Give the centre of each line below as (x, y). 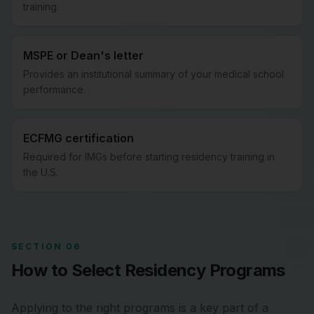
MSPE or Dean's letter (83, 55)
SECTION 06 (46, 246)
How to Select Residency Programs (148, 270)
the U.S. (41, 172)
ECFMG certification (78, 138)
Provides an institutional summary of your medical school (153, 74)
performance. (54, 89)
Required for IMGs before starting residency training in (149, 157)
